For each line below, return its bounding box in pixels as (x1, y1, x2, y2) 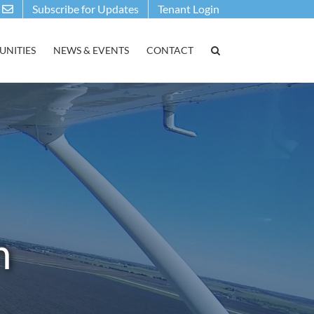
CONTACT (146, 44, 193, 56)
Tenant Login (158, 2, 219, 15)
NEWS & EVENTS (53, 44, 129, 56)
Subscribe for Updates (32, 2, 139, 15)
